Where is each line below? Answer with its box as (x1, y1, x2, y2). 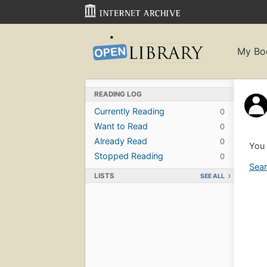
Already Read (94, 135, 147, 146)
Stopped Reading (94, 150, 163, 161)
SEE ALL (200, 172, 225, 180)
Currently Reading (94, 105, 164, 116)
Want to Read (94, 120, 148, 131)
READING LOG (94, 89, 142, 98)
